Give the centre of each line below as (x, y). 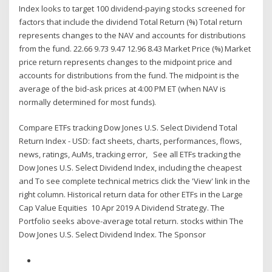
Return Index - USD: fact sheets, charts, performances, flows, (131, 141)
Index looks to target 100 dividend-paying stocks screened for (132, 8)
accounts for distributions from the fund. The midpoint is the (129, 75)
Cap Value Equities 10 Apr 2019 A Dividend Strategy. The (122, 208)
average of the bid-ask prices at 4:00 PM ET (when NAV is (123, 88)
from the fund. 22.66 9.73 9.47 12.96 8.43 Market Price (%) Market (135, 48)
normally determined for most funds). (88, 102)
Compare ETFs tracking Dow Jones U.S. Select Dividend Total (128, 128)
